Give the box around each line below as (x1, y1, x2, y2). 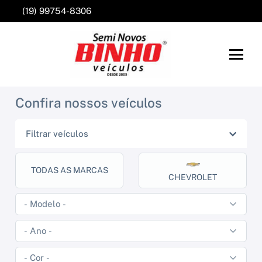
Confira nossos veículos (15, 95, 162, 111)
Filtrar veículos (26, 129, 88, 139)
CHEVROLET (168, 172, 217, 182)
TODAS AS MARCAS (30, 165, 108, 175)
